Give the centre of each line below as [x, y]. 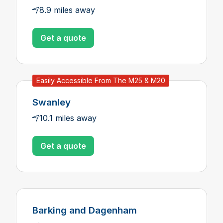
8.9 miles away [67, 10]
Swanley [52, 102]
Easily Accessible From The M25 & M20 [101, 80]
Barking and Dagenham [85, 210]
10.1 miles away [68, 118]
